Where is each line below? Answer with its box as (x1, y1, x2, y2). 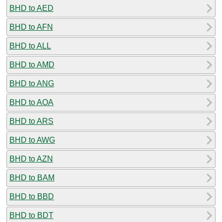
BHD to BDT (9, 211, 54, 220)
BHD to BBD (9, 192, 54, 201)
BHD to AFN (9, 22, 53, 31)
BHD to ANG (9, 79, 54, 88)
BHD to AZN (9, 154, 53, 163)
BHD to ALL (9, 41, 51, 50)
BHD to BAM (9, 173, 55, 182)
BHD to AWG (9, 135, 55, 144)
